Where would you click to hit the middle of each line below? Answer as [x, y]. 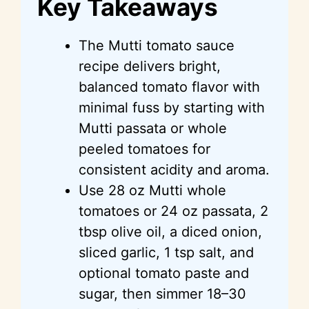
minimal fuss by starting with [172, 107]
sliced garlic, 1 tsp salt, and [166, 252]
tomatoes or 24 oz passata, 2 [173, 211]
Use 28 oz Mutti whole [152, 190]
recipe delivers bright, [150, 66]
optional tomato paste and [164, 273]
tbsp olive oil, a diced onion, [170, 231]
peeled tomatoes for [144, 149]
